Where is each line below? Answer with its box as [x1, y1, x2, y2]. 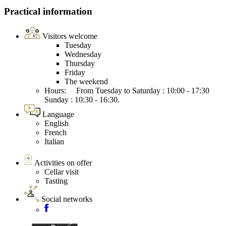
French [44, 128, 67, 137]
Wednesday [65, 50, 101, 59]
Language [42, 110, 74, 119]
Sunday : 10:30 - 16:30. [44, 95, 128, 104]
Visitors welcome [42, 32, 97, 41]
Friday [65, 68, 85, 77]
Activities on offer [34, 158, 92, 167]
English [44, 119, 69, 128]
